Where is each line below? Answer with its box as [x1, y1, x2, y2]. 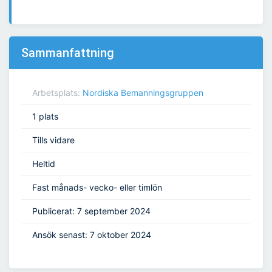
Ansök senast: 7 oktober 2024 [32, 229, 151, 240]
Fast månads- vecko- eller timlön [32, 182, 162, 193]
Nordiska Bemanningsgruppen [83, 87, 203, 98]
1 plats [32, 111, 58, 122]
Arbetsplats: [32, 87, 83, 98]
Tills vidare [32, 135, 75, 146]
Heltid [32, 158, 55, 169]
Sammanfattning [21, 46, 114, 61]
